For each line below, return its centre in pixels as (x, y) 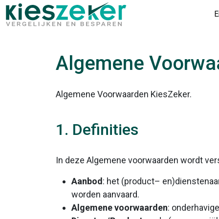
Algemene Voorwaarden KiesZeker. (124, 94)
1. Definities (97, 130)
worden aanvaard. (105, 194)
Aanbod (87, 181)
